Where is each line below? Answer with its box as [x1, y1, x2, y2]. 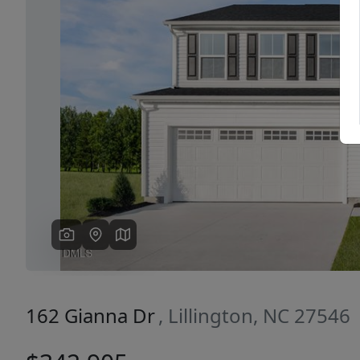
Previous [74, 72, 128, 90]
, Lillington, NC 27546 [158, 302, 350, 329]
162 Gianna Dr [26, 302, 155, 329]
